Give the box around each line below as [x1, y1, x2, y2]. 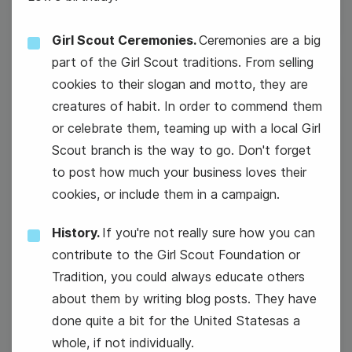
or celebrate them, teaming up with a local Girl [52, 120, 321, 136]
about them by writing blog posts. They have [52, 291, 317, 306]
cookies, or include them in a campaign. [52, 186, 280, 202]
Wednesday [86, 117, 96, 134]
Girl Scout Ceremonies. [52, 32, 199, 48]
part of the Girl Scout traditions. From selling [52, 54, 313, 70]
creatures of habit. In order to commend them [52, 98, 322, 114]
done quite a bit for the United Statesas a [52, 313, 300, 328]
